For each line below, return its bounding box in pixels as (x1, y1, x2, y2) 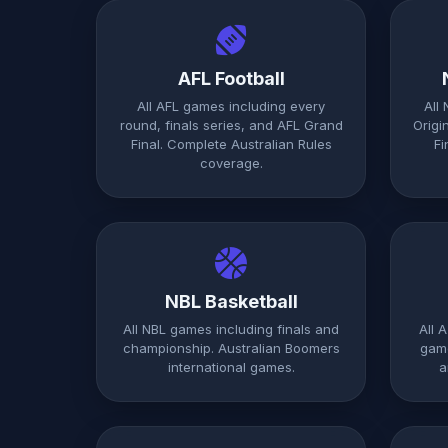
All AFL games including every (137, 98, 325, 114)
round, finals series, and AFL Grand (119, 117, 343, 133)
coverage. (199, 155, 263, 171)
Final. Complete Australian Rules (130, 136, 332, 152)
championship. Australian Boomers (122, 340, 340, 356)
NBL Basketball (164, 291, 298, 312)
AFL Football (177, 68, 285, 89)
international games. (167, 359, 295, 375)
